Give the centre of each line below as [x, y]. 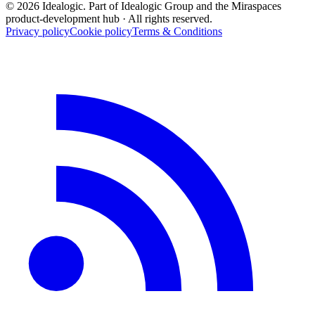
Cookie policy [101, 31]
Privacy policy [38, 31]
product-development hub [63, 18]
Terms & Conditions [177, 31]
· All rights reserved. [166, 18]
